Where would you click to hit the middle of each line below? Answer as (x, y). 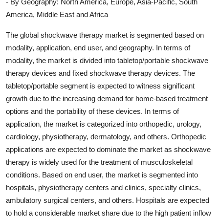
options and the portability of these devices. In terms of (92, 111)
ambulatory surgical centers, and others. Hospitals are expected (108, 200)
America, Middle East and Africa (57, 14)
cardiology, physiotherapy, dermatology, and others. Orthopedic (106, 136)
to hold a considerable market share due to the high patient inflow (109, 213)
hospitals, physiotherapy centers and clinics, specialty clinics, (103, 187)
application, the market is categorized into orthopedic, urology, (104, 124)
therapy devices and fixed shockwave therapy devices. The (100, 73)
